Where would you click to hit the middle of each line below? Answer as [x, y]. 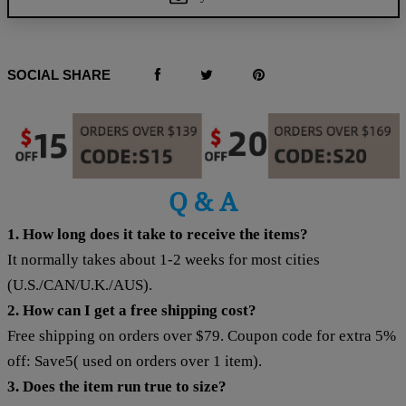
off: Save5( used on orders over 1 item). [134, 361]
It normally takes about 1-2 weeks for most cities [163, 259]
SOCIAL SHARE [58, 74]
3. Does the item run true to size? [116, 386]
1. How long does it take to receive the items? [157, 234]
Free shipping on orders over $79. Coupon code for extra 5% [201, 335]
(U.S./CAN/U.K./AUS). [79, 285]
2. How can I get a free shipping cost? [131, 310]
